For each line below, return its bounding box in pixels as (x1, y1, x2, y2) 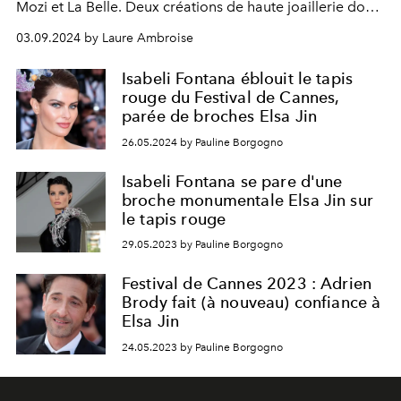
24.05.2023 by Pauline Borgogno (122, 340, 283, 354)
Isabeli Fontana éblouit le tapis (122, 69, 354, 88)
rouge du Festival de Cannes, (122, 88, 340, 107)
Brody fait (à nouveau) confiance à (122, 293, 381, 312)
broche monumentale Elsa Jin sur (122, 190, 373, 209)
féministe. (16, 41, 79, 58)
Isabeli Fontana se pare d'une (122, 171, 343, 191)
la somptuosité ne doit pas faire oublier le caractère (16, 20, 352, 37)
